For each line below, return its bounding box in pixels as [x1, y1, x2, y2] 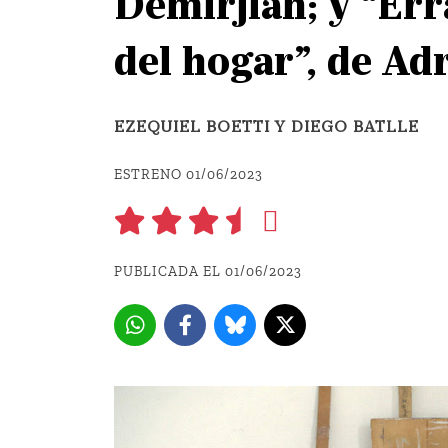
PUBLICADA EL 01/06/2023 [114, 262, 302, 280]
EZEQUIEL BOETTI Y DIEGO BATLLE [114, 119, 419, 136]
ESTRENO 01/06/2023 [114, 165, 263, 183]
